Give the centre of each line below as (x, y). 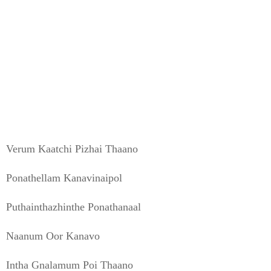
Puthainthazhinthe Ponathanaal (73, 207)
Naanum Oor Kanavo (53, 236)
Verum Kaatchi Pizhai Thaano (72, 149)
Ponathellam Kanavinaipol (64, 178)
